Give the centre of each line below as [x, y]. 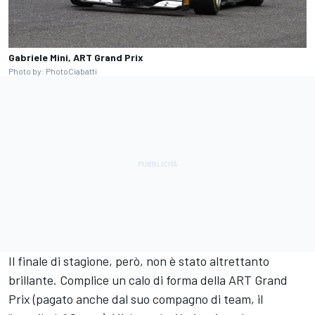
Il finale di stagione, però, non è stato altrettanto [139, 261]
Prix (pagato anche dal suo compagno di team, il [136, 299]
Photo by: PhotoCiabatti [53, 71]
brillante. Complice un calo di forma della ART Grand [148, 280]
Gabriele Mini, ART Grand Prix [76, 58]
